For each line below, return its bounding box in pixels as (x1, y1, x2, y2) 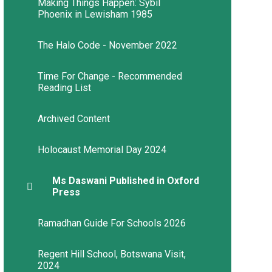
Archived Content (37, 113, 110, 125)
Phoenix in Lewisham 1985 (37, 8, 152, 21)
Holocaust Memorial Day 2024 (37, 144, 166, 156)
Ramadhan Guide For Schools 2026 (37, 217, 186, 229)
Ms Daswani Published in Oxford (52, 175, 199, 187)
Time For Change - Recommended (37, 70, 182, 83)
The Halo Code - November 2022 (37, 39, 177, 52)
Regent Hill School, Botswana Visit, (37, 248, 186, 260)
